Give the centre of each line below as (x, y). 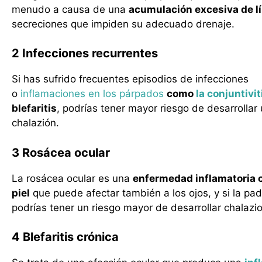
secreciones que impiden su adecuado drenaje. (123, 24)
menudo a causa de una (70, 9)
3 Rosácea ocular (61, 152)
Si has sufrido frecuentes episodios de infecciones (130, 79)
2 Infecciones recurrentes (85, 53)
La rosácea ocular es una (72, 178)
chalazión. (35, 123)
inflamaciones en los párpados (92, 94)
